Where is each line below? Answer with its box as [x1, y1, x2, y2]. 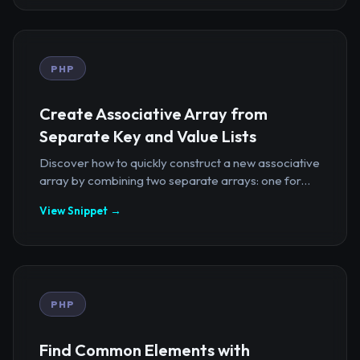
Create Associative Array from [39, 104, 268, 125]
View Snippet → [39, 203, 121, 219]
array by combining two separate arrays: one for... [39, 173, 310, 189]
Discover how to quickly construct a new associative [39, 155, 320, 171]
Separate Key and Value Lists [39, 126, 256, 147]
